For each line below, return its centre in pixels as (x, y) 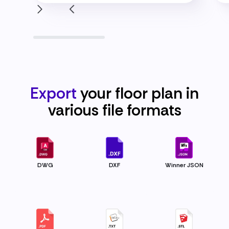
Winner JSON (184, 165)
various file (85, 110)
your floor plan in (138, 94)
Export (53, 94)
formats (152, 110)
